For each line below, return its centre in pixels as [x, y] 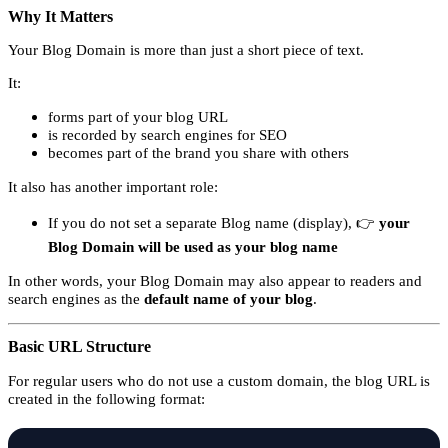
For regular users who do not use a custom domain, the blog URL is [219, 380]
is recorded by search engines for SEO [167, 134]
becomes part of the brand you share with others [198, 152]
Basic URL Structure [79, 347]
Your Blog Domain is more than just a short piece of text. [186, 49]
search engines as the [76, 298]
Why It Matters [60, 16]
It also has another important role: [113, 186]
